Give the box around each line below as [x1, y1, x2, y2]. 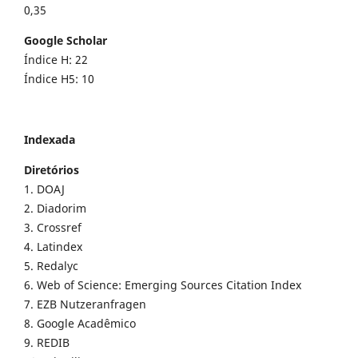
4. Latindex [24, 238, 86, 254]
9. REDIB [24, 334, 70, 350]
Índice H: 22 [24, 51, 88, 67]
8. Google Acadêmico [24, 315, 136, 331]
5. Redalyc [24, 257, 78, 273]
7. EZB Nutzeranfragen [24, 296, 146, 312]
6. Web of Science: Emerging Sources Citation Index [24, 276, 304, 292]
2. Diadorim [24, 200, 86, 216]
